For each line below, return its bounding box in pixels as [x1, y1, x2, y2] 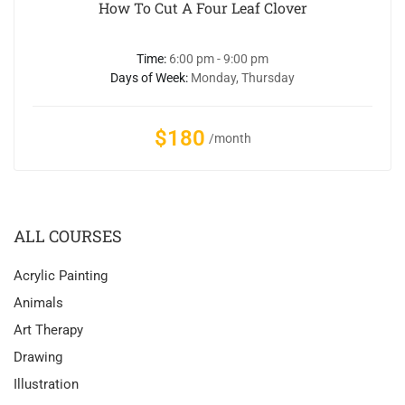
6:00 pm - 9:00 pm [169, 52, 268, 67]
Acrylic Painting [14, 268, 108, 285]
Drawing [14, 349, 62, 366]
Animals [14, 295, 63, 312]
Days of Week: [110, 71, 191, 86]
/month [208, 130, 251, 146]
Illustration [14, 376, 79, 393]
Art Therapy [14, 322, 83, 339]
